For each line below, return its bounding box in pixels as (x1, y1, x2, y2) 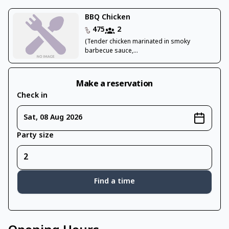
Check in (17, 91, 48, 101)
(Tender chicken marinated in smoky (84, 38, 190, 47)
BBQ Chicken (84, 13, 130, 23)
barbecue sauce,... (84, 47, 138, 56)
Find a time (94, 177, 135, 187)
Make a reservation (76, 79, 153, 90)
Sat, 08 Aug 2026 (24, 113, 82, 123)
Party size (17, 131, 54, 141)
